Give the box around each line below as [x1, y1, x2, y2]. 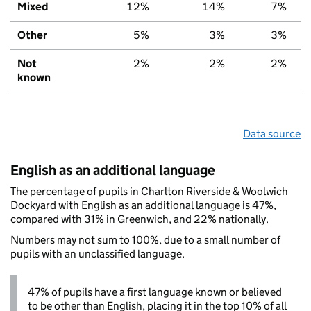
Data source [243, 126, 301, 140]
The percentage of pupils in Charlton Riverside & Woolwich [10, 184, 288, 198]
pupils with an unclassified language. [10, 246, 185, 260]
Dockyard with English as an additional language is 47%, [10, 198, 276, 212]
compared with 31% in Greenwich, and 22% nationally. [10, 212, 269, 226]
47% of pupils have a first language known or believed [28, 285, 282, 299]
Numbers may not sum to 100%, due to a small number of [10, 233, 280, 246]
